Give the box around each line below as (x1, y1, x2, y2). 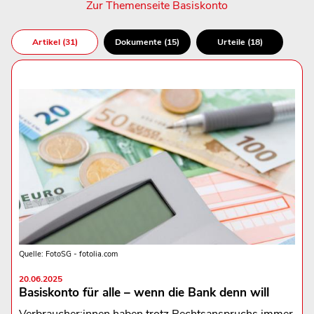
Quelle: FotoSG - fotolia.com (18, 249, 118, 260)
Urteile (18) (217, 36, 263, 48)
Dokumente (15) (115, 36, 179, 48)
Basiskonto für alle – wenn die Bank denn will (18, 285, 269, 301)
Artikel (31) (32, 36, 78, 48)
